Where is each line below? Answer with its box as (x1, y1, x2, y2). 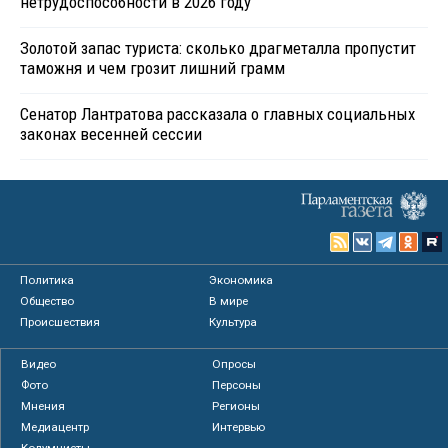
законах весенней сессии (20, 123, 202, 144)
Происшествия (20, 314, 100, 329)
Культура (209, 314, 258, 329)
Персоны (211, 377, 261, 392)
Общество (20, 293, 74, 308)
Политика (20, 272, 74, 287)
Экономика (209, 272, 274, 287)
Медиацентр (21, 419, 89, 434)
